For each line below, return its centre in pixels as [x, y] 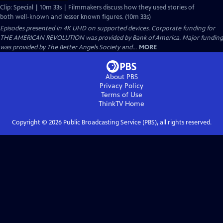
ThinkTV [111, 104]
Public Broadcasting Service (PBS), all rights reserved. [136, 122]
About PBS [121, 77]
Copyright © [30, 122]
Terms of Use [121, 95]
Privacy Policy [121, 86]
